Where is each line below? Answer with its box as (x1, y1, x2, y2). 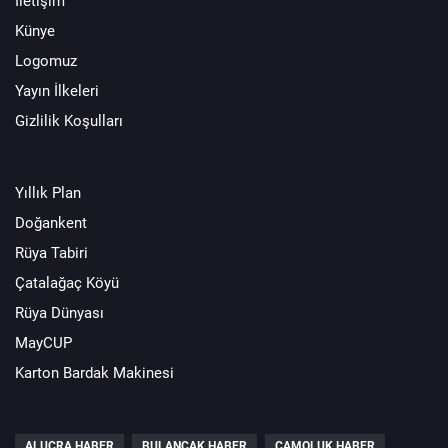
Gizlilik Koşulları (15, 111, 123, 130)
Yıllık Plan (15, 183, 81, 202)
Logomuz (15, 51, 77, 70)
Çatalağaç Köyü (15, 273, 119, 292)
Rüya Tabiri (15, 243, 88, 262)
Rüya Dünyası (15, 303, 104, 322)
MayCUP (15, 333, 72, 352)
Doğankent (15, 213, 87, 232)
